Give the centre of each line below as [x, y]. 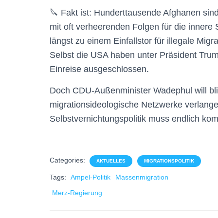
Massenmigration [142, 177]
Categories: [68, 160]
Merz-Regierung [77, 193]
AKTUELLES [111, 161]
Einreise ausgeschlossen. [99, 69]
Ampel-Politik [91, 177]
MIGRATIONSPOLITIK [169, 161]
